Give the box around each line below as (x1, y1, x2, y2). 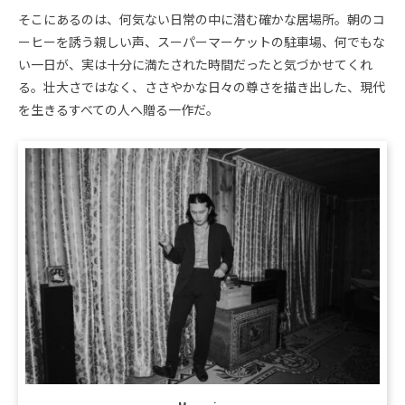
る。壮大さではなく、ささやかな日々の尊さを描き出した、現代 (18, 80, 385, 95)
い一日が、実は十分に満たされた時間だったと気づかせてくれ (18, 57, 372, 72)
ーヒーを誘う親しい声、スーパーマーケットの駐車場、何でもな (18, 34, 385, 50)
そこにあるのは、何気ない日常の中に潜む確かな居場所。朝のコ (18, 12, 385, 27)
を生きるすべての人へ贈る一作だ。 (18, 102, 219, 118)
